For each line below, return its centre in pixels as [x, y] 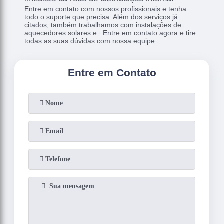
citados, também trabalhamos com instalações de [103, 25]
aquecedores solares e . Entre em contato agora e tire [110, 33]
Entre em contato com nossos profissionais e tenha [106, 9]
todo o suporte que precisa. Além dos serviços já [101, 17]
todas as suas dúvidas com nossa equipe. [91, 41]
